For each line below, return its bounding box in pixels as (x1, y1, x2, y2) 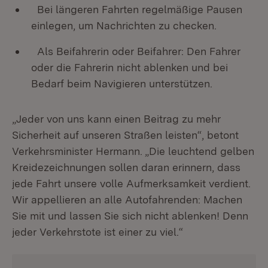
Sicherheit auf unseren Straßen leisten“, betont (12, 129, 239, 141)
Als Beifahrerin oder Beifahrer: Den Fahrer (31, 45, 240, 57)
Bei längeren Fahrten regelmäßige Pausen (31, 3, 242, 16)
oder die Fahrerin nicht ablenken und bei (31, 61, 228, 74)
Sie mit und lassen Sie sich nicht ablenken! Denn (12, 209, 248, 222)
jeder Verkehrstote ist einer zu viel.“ (12, 226, 183, 238)
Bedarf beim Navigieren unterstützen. (31, 77, 212, 90)
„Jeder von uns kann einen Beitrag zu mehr (12, 112, 221, 125)
